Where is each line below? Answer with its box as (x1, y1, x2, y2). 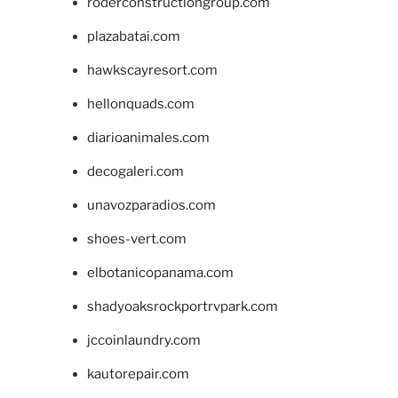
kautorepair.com (86, 366, 189, 383)
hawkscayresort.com (86, 62, 218, 79)
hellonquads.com (86, 96, 195, 113)
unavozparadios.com (86, 197, 216, 214)
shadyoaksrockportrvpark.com (86, 298, 278, 315)
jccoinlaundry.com (86, 332, 201, 349)
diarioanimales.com (86, 130, 210, 147)
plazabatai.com (86, 28, 180, 45)
